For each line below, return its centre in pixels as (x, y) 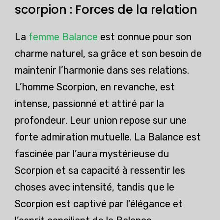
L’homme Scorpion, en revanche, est (95, 87)
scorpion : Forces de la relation (106, 10)
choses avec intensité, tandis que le (95, 187)
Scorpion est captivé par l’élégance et (99, 204)
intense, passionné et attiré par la (89, 104)
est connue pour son (145, 37)
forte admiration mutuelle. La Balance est (108, 137)
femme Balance (63, 37)
